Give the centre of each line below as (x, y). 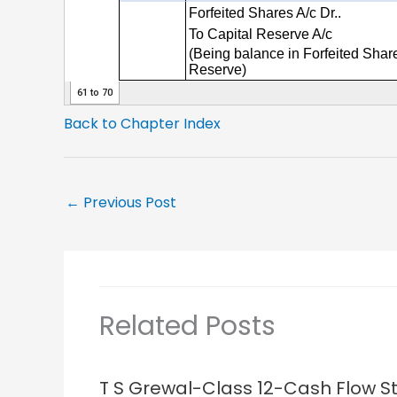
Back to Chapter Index (142, 123)
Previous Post (128, 202)
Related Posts (187, 327)
